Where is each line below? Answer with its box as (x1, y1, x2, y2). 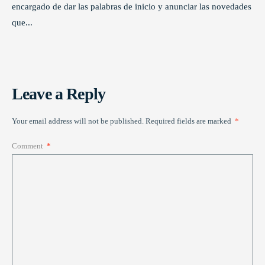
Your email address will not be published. (12, 116, 144, 125)
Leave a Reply (12, 84, 106, 103)
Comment (12, 141, 45, 150)
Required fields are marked (146, 116, 233, 125)
